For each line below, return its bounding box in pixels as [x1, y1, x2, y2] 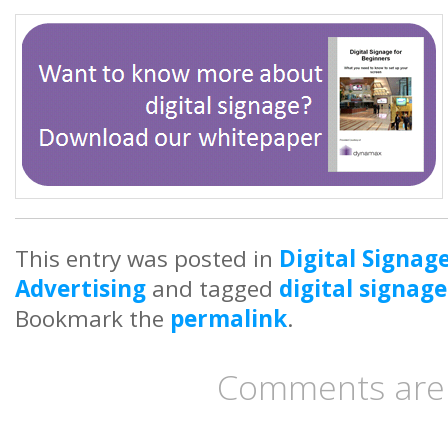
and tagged [146, 272, 279, 304]
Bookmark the [15, 302, 170, 334]
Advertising [15, 272, 146, 304]
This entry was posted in [15, 242, 279, 274]
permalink [170, 302, 287, 334]
